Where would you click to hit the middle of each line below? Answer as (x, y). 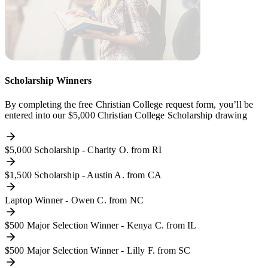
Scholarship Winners (48, 81)
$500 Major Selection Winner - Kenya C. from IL (101, 225)
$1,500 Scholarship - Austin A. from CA (83, 175)
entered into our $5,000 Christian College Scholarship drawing (126, 115)
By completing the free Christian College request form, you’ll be (129, 104)
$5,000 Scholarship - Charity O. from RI (83, 150)
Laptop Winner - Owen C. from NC (74, 200)
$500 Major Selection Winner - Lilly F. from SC (98, 250)
